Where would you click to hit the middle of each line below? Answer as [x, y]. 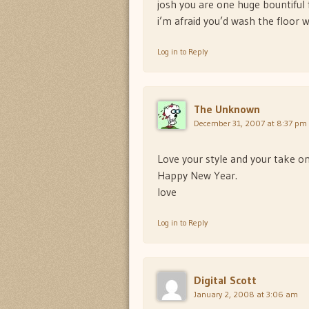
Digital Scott [225, 280]
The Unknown [227, 109]
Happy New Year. [197, 176]
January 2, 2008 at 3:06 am [246, 295]
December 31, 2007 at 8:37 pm [250, 123]
